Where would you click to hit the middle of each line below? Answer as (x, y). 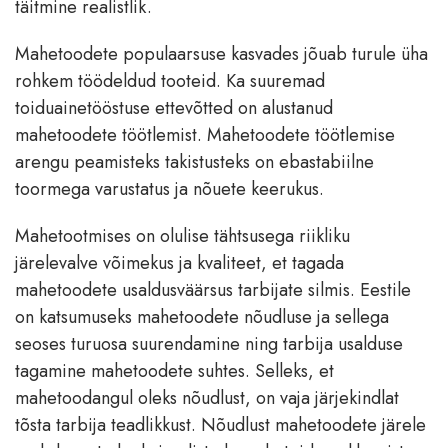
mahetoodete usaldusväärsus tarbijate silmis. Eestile (213, 290)
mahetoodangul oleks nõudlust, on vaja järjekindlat (207, 398)
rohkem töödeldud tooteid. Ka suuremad (170, 81)
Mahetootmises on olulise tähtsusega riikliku (182, 236)
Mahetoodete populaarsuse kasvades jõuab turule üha (221, 54)
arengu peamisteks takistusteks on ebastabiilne (194, 162)
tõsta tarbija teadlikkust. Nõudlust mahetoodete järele (220, 425)
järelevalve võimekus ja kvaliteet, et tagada (179, 263)
